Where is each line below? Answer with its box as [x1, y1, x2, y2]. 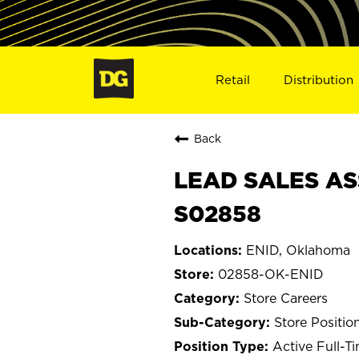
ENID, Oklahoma [246, 242, 350, 257]
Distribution [284, 72, 354, 87]
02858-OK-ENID [218, 266, 324, 281]
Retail [215, 72, 250, 87]
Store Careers [244, 290, 328, 305]
